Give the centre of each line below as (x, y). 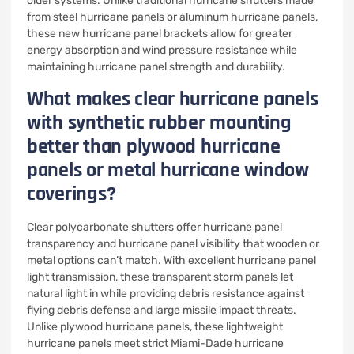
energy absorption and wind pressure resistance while (162, 50)
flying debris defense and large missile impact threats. (162, 310)
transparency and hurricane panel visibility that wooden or (173, 244)
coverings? (72, 194)
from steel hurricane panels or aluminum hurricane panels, (172, 17)
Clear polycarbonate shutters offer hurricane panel (154, 227)
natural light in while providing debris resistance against (166, 294)
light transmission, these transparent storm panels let (160, 277)
